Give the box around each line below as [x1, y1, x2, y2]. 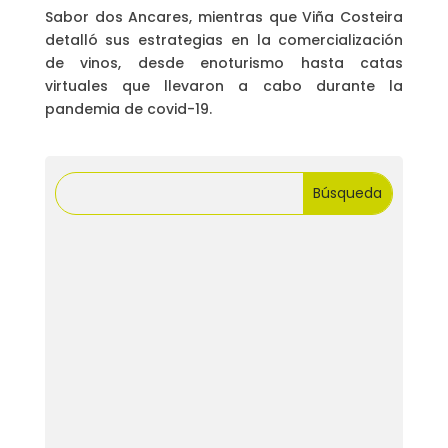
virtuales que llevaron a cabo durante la [44, 76, 404, 97]
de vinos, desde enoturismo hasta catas [44, 53, 404, 74]
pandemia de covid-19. [44, 99, 212, 120]
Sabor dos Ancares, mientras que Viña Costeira [44, 7, 404, 28]
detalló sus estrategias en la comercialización [44, 30, 404, 51]
